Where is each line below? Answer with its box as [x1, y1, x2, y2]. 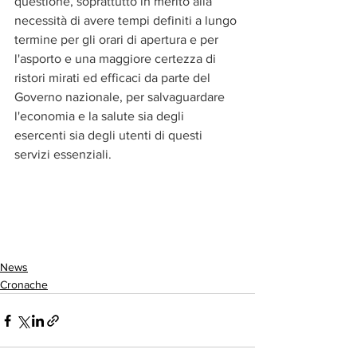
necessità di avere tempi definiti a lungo [14, 13, 240, 27]
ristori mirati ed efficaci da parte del [14, 70, 214, 84]
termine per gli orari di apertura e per [14, 32, 222, 46]
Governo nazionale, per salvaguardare [14, 89, 228, 104]
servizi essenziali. [14, 147, 112, 161]
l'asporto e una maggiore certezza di [14, 51, 219, 65]
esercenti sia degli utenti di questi [14, 127, 206, 142]
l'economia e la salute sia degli [14, 108, 187, 123]
